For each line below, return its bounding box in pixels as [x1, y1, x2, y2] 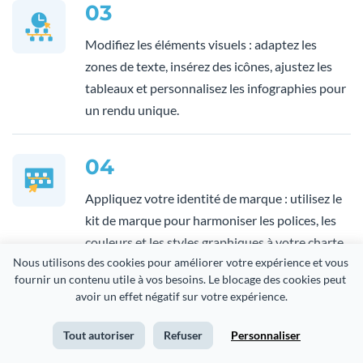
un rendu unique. [85, 102, 179, 118]
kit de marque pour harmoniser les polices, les [85, 212, 336, 228]
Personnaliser [231, 328, 301, 342]
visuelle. [85, 256, 130, 272]
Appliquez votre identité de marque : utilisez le [85, 190, 342, 207]
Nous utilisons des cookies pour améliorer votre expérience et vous [12, 255, 348, 269]
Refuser [164, 328, 203, 342]
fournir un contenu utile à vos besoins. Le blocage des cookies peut [15, 272, 346, 286]
